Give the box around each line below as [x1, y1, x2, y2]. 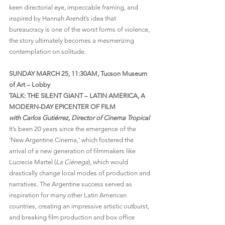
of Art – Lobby [9, 81, 50, 89]
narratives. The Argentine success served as [9, 180, 134, 188]
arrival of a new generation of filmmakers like [9, 147, 137, 155]
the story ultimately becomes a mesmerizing [9, 37, 136, 45]
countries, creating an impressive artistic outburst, [9, 202, 151, 210]
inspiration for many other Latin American [9, 191, 128, 199]
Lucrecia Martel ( [9, 158, 56, 166]
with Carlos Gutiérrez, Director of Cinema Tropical [9, 114, 150, 122]
